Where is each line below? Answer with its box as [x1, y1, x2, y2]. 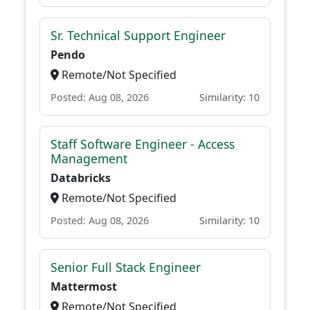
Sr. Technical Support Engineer [51, 27, 226, 44]
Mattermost [51, 279, 117, 294]
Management [51, 150, 127, 167]
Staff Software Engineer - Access [51, 136, 235, 152]
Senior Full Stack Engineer [51, 259, 201, 275]
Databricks [51, 170, 111, 185]
